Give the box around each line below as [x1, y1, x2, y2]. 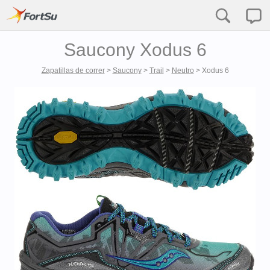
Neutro [171, 66, 194, 75]
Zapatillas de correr [41, 66, 105, 75]
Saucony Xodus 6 [63, 40, 207, 60]
